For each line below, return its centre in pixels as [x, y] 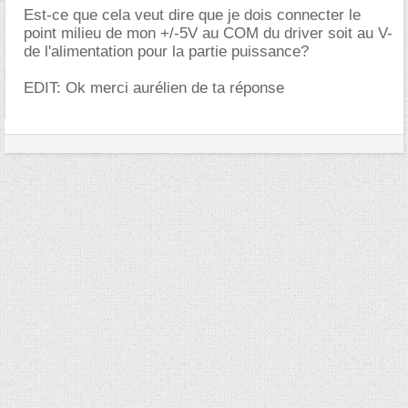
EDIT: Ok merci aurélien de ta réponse [154, 88]
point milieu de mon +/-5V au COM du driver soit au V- [208, 34]
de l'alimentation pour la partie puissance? [166, 52]
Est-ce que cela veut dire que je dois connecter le [192, 15]
